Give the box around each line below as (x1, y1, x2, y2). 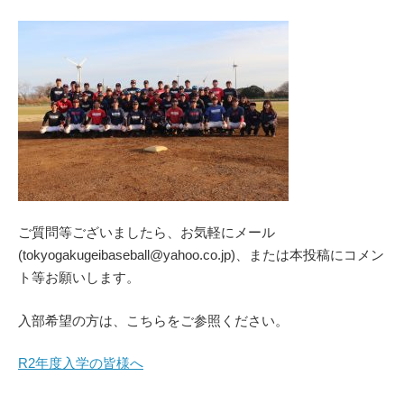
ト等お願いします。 (18, 270, 140, 286)
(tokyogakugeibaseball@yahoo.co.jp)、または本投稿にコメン (18, 247, 384, 263)
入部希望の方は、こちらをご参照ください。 (18, 312, 289, 328)
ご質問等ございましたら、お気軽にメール (18, 225, 275, 241)
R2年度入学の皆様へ (18, 355, 143, 372)
